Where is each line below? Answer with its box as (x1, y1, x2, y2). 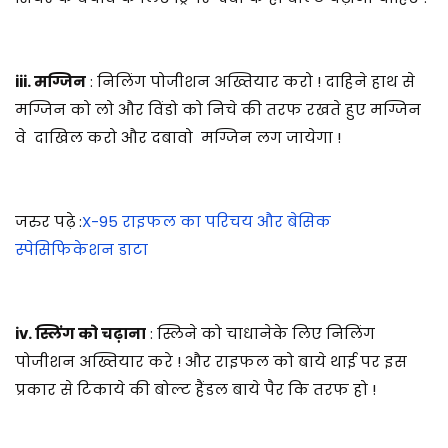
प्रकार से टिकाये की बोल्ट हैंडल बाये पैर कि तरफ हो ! (15, 378, 380, 400)
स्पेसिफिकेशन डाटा (15, 238, 148, 260)
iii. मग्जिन (15, 70, 86, 92)
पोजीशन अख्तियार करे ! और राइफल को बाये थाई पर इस (15, 350, 407, 372)
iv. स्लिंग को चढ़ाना (15, 322, 146, 344)
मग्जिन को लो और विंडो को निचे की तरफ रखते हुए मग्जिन (15, 98, 421, 120)
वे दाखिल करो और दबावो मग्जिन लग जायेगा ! (15, 126, 341, 148)
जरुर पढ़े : (15, 210, 82, 232)
